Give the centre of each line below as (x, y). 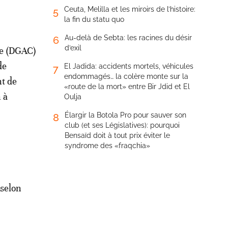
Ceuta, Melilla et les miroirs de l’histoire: (130, 9)
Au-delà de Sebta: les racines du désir (128, 38)
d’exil (73, 48)
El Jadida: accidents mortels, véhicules (129, 66)
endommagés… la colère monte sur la (126, 76)
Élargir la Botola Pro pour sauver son (125, 115)
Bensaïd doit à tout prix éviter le (117, 135)
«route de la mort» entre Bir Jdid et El (127, 87)
